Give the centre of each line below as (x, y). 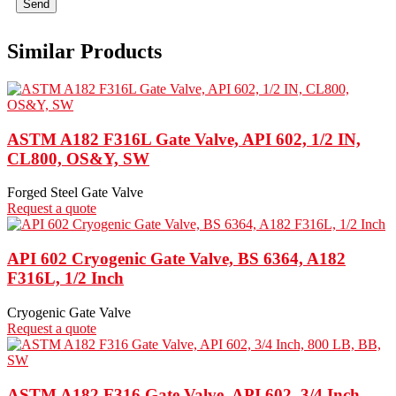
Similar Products (84, 52)
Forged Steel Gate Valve (75, 193)
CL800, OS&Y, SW (78, 158)
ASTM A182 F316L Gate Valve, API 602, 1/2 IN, (184, 139)
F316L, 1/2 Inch (65, 278)
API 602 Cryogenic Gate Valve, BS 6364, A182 (176, 259)
